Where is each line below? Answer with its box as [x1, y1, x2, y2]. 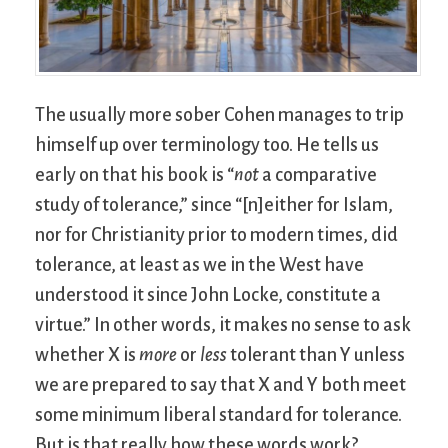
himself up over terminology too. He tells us [35, 135, 379, 156]
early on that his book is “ [35, 165, 234, 186]
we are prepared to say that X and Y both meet [35, 375, 406, 396]
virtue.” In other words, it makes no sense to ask [35, 315, 411, 336]
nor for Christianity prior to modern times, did [35, 225, 398, 246]
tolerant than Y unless [227, 345, 405, 366]
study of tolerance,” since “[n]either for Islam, [35, 195, 393, 216]
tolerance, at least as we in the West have [35, 255, 364, 276]
